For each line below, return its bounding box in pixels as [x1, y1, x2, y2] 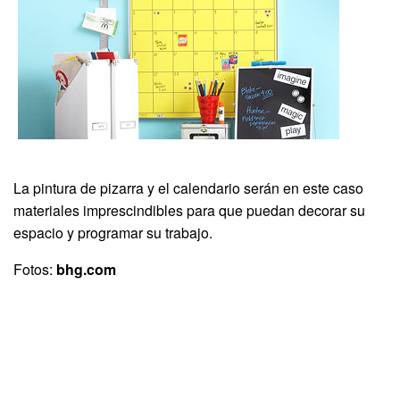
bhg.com [56, 259, 116, 280]
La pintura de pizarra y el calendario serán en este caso [13, 178, 363, 199]
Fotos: [13, 259, 56, 280]
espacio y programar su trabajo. [13, 222, 212, 244]
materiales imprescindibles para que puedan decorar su [13, 200, 365, 221]
